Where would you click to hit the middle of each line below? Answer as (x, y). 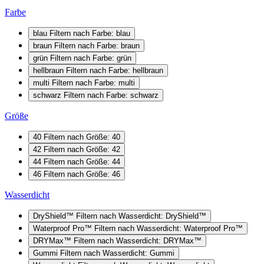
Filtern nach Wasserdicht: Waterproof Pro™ (169, 228)
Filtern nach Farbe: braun (97, 45)
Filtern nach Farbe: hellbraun (115, 70)
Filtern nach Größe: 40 (82, 137)
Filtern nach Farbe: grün (91, 58)
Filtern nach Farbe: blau (90, 33)
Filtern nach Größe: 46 (82, 174)
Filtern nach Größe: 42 (82, 149)
